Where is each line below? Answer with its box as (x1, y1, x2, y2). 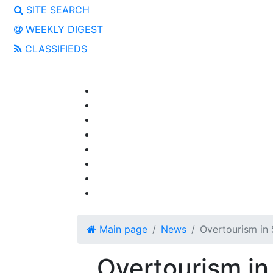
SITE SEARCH (23, 4, 90, 16)
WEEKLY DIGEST (23, 23, 103, 35)
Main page (96, 223, 147, 235)
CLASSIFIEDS (22, 43, 87, 55)
